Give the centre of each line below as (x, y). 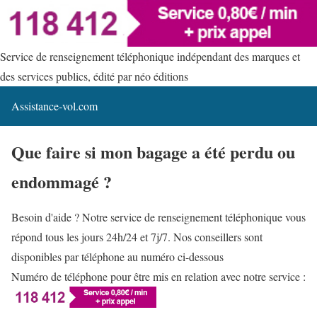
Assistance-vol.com (54, 105)
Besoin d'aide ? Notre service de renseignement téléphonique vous (158, 217)
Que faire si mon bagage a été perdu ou (153, 151)
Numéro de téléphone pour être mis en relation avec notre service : (158, 276)
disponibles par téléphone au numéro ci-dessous (117, 256)
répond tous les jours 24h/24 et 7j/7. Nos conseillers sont (137, 236)
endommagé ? (62, 181)
